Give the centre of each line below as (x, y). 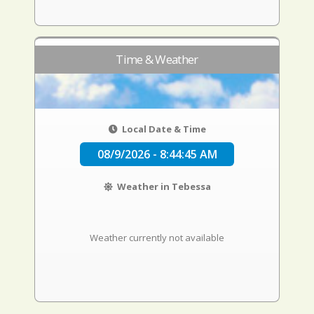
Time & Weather (157, 59)
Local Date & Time (163, 129)
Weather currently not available (157, 238)
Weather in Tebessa (163, 186)
